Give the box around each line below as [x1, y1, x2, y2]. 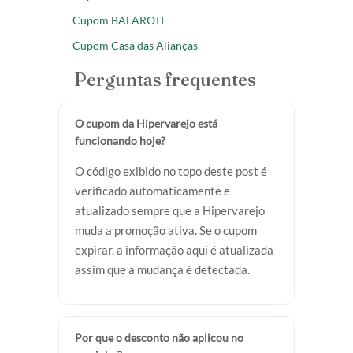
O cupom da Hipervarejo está [75, 116, 217, 130]
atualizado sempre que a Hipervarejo [75, 203, 265, 217]
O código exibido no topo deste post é [75, 163, 267, 178]
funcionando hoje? [75, 133, 165, 147]
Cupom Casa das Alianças [72, 38, 198, 52]
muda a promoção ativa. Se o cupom [75, 222, 257, 237]
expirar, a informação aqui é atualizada [75, 242, 273, 257]
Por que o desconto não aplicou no [75, 330, 243, 344]
